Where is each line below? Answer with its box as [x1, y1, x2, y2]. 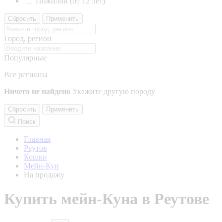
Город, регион [4, 34, 52, 43]
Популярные [4, 54, 47, 62]
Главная [24, 135, 51, 143]
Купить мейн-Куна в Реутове [4, 190, 209, 208]
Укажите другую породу [72, 87, 155, 96]
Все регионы [4, 70, 48, 79]
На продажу [24, 170, 64, 179]
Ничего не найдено [4, 87, 70, 96]
